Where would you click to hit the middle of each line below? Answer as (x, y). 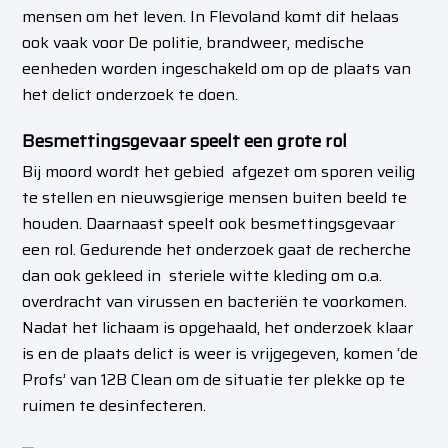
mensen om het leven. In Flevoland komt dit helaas (211, 16)
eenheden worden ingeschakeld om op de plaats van (217, 68)
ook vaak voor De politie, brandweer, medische (193, 42)
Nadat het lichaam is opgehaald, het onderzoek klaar (218, 327)
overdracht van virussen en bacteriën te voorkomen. (215, 301)
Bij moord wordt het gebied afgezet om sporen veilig (219, 171)
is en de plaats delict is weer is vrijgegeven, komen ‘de (220, 353)
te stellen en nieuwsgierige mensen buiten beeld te (215, 197)
